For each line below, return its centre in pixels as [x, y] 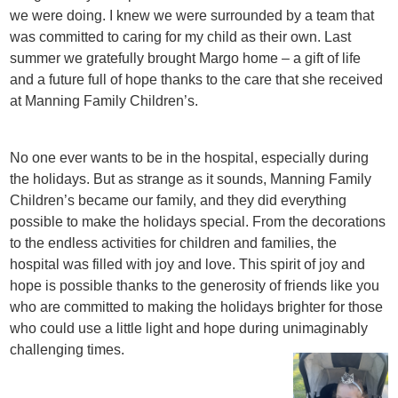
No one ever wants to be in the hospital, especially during [190, 157]
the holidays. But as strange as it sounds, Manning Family [191, 179]
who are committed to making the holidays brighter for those [197, 306]
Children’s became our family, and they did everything [179, 200]
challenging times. [68, 349]
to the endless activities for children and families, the [174, 243]
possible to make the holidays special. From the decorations [198, 221]
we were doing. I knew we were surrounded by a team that [192, 16]
